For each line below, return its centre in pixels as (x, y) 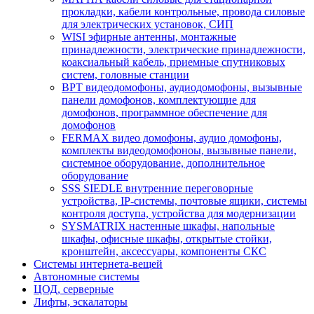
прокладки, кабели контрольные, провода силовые (183, 11)
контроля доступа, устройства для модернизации (179, 213)
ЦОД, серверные (74, 289)
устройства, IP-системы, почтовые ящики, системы (184, 200)
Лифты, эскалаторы (81, 301)
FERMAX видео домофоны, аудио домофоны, (172, 137)
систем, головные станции (125, 74)
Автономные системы (87, 276)
